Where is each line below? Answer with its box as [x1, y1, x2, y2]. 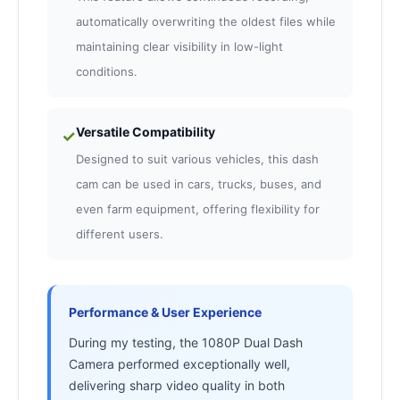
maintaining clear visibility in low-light [76, 39, 283, 54]
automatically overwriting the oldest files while [76, 14, 336, 29]
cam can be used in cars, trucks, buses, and [76, 177, 321, 192]
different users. [76, 227, 163, 242]
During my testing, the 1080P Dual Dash [69, 335, 303, 351]
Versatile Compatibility [76, 124, 215, 140]
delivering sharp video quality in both [69, 378, 285, 394]
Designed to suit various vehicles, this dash [76, 152, 319, 167]
